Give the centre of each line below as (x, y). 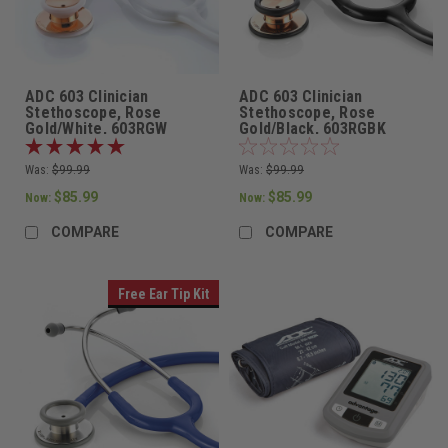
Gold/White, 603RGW (96, 129)
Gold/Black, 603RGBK (312, 129)
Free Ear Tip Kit (163, 294)
